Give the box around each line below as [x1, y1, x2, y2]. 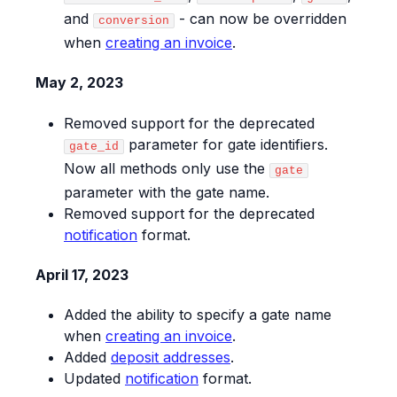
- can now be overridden [175, 10, 346, 28]
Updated [64, 370, 125, 388]
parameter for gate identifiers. [124, 135, 328, 153]
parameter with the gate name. [64, 183, 269, 201]
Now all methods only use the [64, 159, 269, 177]
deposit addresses [111, 348, 230, 367]
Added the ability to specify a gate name [64, 306, 331, 324]
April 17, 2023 [35, 265, 128, 284]
